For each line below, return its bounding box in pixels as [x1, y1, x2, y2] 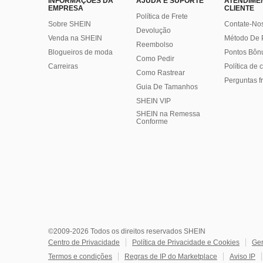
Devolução [136, 26, 171, 35]
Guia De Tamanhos [136, 83, 198, 92]
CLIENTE [224, 4, 254, 13]
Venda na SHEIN [48, 34, 102, 43]
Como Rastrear [136, 69, 185, 77]
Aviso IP [230, 252, 255, 261]
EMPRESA [48, 4, 83, 13]
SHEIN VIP [136, 97, 171, 106]
